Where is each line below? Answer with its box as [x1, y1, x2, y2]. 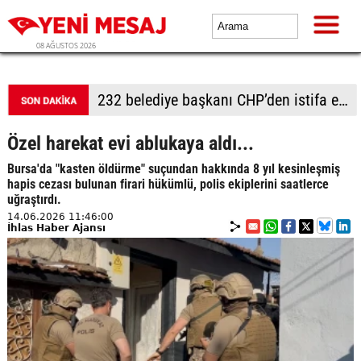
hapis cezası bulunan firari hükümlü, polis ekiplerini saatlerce [6, 176, 329, 192]
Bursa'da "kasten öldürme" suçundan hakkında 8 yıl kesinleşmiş [6, 161, 340, 176]
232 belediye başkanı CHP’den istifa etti [338, 90, 348, 110]
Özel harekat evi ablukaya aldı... [6, 132, 254, 155]
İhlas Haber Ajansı [6, 222, 106, 234]
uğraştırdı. [6, 192, 64, 207]
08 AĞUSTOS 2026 [36, 40, 96, 51]
